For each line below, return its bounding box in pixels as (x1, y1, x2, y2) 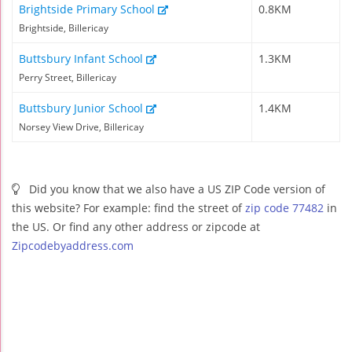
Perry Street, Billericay (19, 71, 116, 83)
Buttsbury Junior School (19, 100, 146, 115)
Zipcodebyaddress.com (12, 237, 134, 253)
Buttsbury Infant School (19, 50, 146, 66)
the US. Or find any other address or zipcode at (12, 218, 260, 234)
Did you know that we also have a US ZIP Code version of (26, 181, 325, 196)
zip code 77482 (245, 200, 324, 215)
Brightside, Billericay (19, 21, 108, 34)
